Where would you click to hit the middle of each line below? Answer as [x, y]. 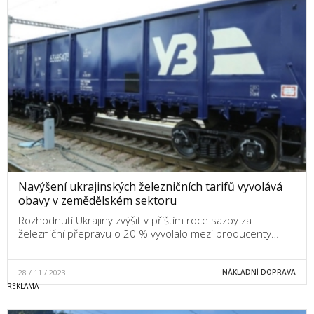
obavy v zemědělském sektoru [97, 201]
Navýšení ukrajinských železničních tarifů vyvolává [150, 187]
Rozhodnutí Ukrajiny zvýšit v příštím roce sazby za [135, 220]
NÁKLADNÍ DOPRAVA [259, 272]
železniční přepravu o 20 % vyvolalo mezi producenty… [149, 234]
